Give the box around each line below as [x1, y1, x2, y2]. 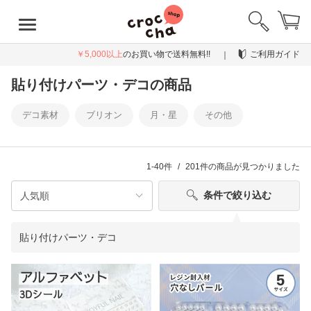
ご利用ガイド [250, 49, 300, 60]
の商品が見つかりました [208, 161, 300, 171]
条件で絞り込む [203, 189, 272, 201]
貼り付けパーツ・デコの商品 [11, 76, 192, 92]
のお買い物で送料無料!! [123, 49, 212, 59]
